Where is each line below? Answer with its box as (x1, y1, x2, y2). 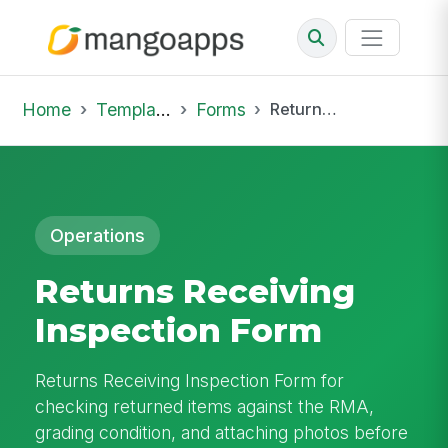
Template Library (95, 98, 156, 120)
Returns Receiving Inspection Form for (35, 369, 345, 391)
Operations (50, 224, 146, 246)
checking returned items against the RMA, (35, 395, 375, 417)
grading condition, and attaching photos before (35, 421, 409, 443)
